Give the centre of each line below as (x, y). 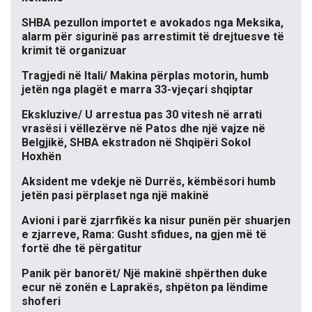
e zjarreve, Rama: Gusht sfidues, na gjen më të (144, 234)
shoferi (41, 301)
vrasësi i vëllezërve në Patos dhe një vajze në (143, 128)
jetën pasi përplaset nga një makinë (115, 195)
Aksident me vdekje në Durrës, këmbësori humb (149, 181)
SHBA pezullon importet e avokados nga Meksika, (153, 22)
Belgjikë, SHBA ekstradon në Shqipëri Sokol (136, 142)
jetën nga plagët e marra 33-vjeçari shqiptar (138, 89)
